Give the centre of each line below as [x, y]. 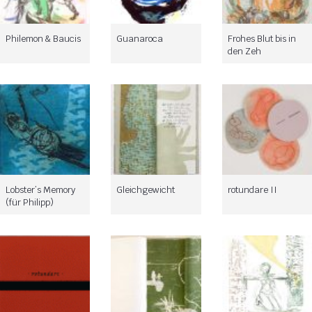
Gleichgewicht [146, 189]
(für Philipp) [30, 202]
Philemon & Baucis [43, 39]
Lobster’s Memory [40, 189]
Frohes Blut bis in [262, 39]
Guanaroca [140, 39]
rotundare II [252, 189]
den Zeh [244, 52]
